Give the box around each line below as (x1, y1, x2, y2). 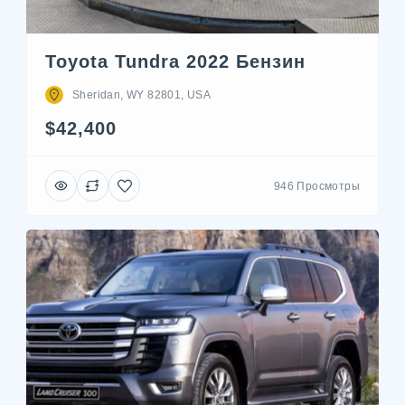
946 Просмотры (273, 179, 360, 193)
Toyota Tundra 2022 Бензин (45, 52, 306, 71)
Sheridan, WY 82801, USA (72, 89, 212, 101)
